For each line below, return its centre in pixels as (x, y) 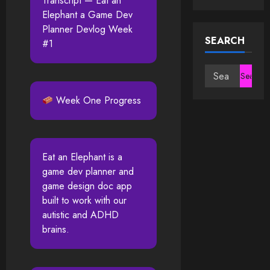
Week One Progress (97, 101)
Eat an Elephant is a (82, 157)
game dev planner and (88, 172)
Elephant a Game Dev (87, 15)
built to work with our (84, 201)
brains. (56, 230)
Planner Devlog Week (87, 30)
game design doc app (87, 186)
